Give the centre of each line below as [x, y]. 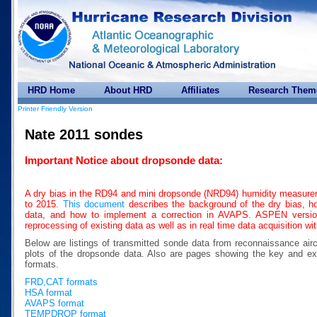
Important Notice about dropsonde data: [124, 161]
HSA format [48, 292]
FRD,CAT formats [61, 282]
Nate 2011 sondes [84, 135]
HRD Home [51, 90]
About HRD [128, 90]
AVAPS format [54, 303]
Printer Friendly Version [55, 109]
